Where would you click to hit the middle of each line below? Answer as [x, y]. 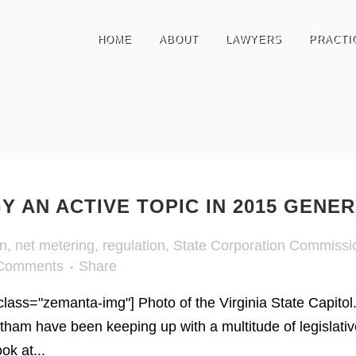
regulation [134, 246]
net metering [55, 246]
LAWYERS [253, 39]
